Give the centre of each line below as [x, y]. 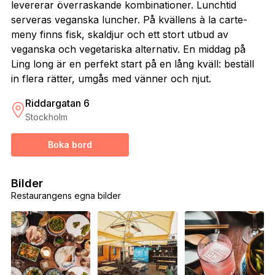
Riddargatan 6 [57, 103]
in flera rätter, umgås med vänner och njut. [111, 79]
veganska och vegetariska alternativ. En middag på [128, 49]
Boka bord [70, 145]
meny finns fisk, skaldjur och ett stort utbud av [119, 35]
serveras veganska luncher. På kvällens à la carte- [129, 20]
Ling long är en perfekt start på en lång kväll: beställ [132, 64]
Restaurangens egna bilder [66, 196]
